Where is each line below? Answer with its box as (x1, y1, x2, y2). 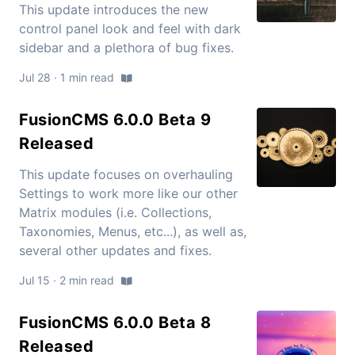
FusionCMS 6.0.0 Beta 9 (19, 110, 211, 130)
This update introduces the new (19, 2, 208, 18)
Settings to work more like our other (19, 185, 238, 202)
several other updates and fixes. (19, 242, 212, 259)
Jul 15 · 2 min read (19, 273, 117, 288)
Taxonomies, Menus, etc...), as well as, (19, 223, 246, 240)
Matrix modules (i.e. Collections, (19, 204, 212, 221)
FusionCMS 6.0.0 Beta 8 (19, 313, 211, 333)
